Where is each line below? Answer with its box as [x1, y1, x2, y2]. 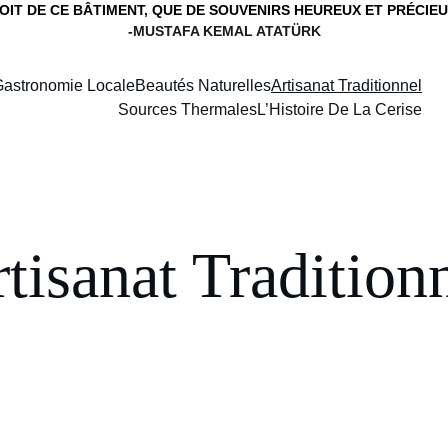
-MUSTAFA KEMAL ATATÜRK [127, 23, 321, 39]
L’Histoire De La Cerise [257, 101, 422, 118]
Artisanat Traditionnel [271, 77, 422, 94]
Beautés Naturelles [135, 77, 271, 94]
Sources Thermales [118, 101, 257, 118]
